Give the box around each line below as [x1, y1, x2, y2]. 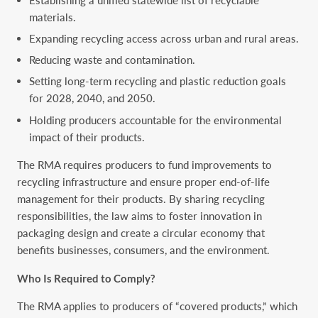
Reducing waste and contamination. [29, 53, 196, 67]
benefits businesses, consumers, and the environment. [17, 243, 270, 257]
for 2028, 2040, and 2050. [29, 92, 156, 105]
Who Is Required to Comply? [17, 271, 155, 285]
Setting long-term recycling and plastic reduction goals [29, 75, 287, 88]
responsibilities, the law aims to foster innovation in [17, 209, 262, 223]
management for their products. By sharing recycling [17, 192, 265, 206]
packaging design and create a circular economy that [17, 226, 265, 240]
